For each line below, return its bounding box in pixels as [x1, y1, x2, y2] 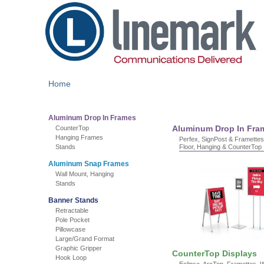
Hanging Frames [55, 134, 103, 141]
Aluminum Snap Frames [48, 160, 129, 168]
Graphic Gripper [55, 245, 102, 252]
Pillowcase [55, 226, 85, 233]
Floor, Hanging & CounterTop [179, 143, 262, 150]
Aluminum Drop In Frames [48, 114, 136, 122]
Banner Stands [48, 196, 98, 204]
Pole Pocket [55, 216, 90, 223]
